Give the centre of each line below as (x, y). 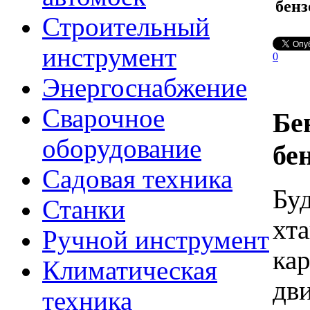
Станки (84, 210)
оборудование (122, 149)
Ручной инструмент (156, 240)
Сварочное (103, 118)
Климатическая (130, 271)
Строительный (126, 27)
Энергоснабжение (145, 88)
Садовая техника (137, 179)
